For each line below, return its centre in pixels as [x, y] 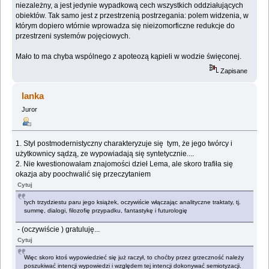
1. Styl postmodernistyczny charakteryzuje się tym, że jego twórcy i [124, 143]
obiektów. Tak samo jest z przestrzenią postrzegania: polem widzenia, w [132, 16]
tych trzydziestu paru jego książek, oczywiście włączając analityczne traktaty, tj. [133, 202]
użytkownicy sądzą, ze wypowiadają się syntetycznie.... [105, 153]
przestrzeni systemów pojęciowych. [73, 36]
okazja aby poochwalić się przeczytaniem [83, 174]
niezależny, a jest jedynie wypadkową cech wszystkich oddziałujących [130, 6]
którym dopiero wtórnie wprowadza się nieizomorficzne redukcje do [125, 26]
